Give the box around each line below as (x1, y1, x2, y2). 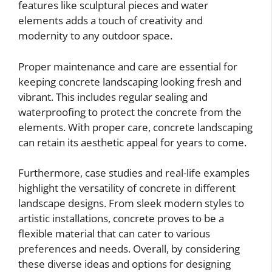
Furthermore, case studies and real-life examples (18, 166, 250, 180)
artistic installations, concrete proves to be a (18, 211, 224, 226)
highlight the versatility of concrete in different (18, 181, 236, 195)
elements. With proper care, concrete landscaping (18, 120, 253, 134)
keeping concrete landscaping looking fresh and (18, 74, 242, 89)
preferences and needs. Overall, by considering (18, 242, 240, 256)
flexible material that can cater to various (18, 226, 210, 241)
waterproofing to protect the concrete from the (18, 104, 242, 119)
